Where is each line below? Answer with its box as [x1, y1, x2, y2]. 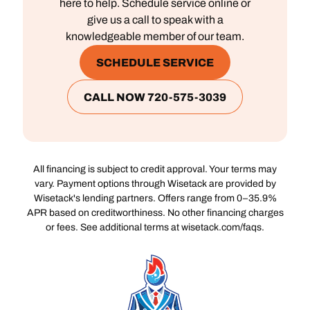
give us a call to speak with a [86, 13, 224, 26]
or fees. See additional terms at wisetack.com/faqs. [46, 222, 264, 233]
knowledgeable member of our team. [66, 30, 244, 42]
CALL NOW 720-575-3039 [84, 91, 226, 103]
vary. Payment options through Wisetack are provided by [34, 179, 276, 190]
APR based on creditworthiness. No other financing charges [26, 208, 284, 219]
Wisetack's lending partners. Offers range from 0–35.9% [33, 193, 277, 204]
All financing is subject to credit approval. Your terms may [33, 164, 277, 175]
